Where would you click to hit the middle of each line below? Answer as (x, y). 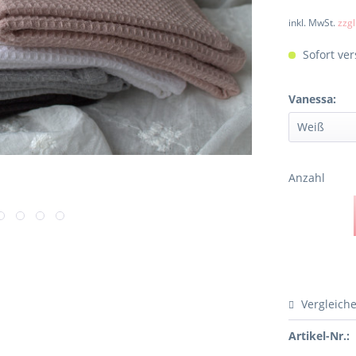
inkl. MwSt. (313, 23)
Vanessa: (313, 99)
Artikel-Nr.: (319, 336)
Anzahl (307, 178)
